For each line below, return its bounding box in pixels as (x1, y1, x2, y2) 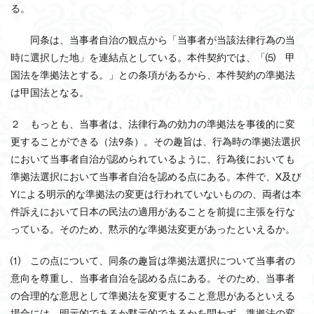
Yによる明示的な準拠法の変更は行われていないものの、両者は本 (11, 188, 301, 200)
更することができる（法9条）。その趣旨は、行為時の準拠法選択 (11, 135, 301, 147)
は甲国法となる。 (11, 86, 89, 98)
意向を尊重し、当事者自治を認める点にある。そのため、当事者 (11, 272, 295, 284)
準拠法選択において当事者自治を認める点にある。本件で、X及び (11, 170, 301, 182)
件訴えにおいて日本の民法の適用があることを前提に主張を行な (11, 205, 295, 217)
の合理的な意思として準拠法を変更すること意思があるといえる (11, 289, 295, 301)
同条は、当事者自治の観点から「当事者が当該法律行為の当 (11, 34, 295, 46)
